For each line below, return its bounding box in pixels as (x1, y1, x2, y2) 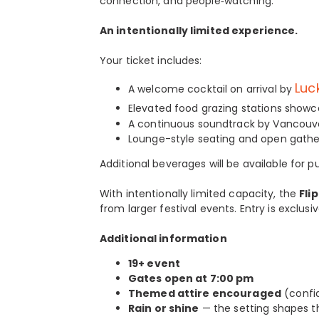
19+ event (127, 256, 181, 271)
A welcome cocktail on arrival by (127, 82, 296, 97)
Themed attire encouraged (127, 286, 281, 301)
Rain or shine (127, 301, 199, 316)
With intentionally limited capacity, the (99, 187, 300, 202)
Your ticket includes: (99, 53, 202, 68)
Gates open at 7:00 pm (127, 271, 254, 286)
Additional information (99, 231, 227, 246)
